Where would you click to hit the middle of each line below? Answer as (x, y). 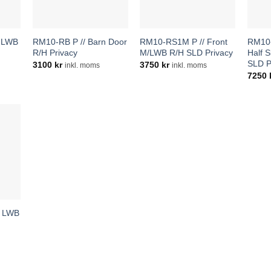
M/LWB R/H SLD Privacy (187, 52)
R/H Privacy (55, 52)
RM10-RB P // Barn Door (80, 41)
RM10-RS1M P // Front (184, 41)
